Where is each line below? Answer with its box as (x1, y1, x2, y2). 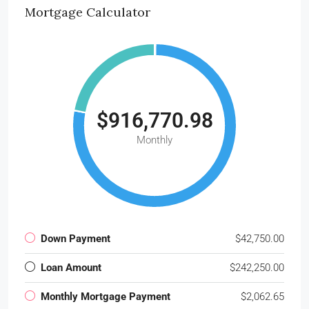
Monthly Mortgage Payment (41, 290, 170, 303)
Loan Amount (41, 261, 101, 274)
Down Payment (41, 232, 110, 245)
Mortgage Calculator (25, 3, 150, 20)
